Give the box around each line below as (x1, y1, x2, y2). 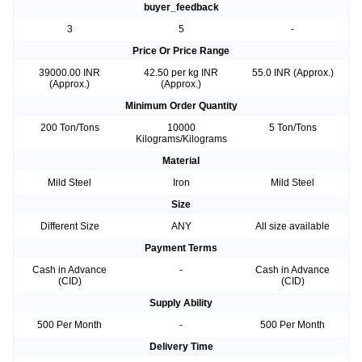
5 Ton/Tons (268, 122, 317, 134)
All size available (255, 221, 330, 233)
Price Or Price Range (133, 45, 229, 57)
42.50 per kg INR (144, 67, 218, 79)
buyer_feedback (143, 2, 219, 14)
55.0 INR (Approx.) (251, 67, 334, 79)
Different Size (40, 221, 99, 233)
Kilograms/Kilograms (135, 133, 227, 145)
